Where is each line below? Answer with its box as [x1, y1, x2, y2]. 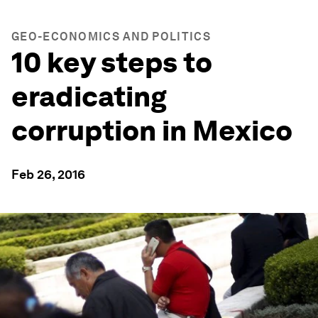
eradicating [11, 79, 167, 114]
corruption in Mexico [11, 114, 292, 148]
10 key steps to [11, 45, 212, 79]
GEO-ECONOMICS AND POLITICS [11, 30, 211, 43]
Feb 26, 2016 [11, 167, 85, 182]
